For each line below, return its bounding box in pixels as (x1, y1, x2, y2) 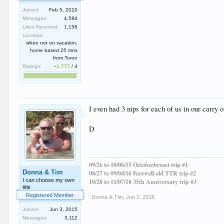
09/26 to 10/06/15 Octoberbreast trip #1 (89, 160, 188, 169)
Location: (22, 32, 44, 38)
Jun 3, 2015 (49, 206, 78, 212)
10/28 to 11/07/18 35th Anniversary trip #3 (89, 177, 197, 186)
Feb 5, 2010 (49, 7, 78, 12)
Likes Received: (22, 24, 59, 29)
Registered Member (26, 192, 74, 198)
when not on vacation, (26, 40, 78, 45)
